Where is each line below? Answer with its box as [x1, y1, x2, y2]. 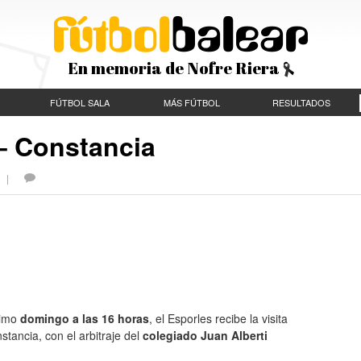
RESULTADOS [272, 96, 330, 109]
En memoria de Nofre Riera [67, 57, 283, 79]
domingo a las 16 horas [17, 309, 149, 326]
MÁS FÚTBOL [163, 96, 220, 109]
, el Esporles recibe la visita [149, 309, 288, 326]
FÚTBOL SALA [50, 96, 110, 109]
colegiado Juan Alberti [143, 326, 268, 343]
